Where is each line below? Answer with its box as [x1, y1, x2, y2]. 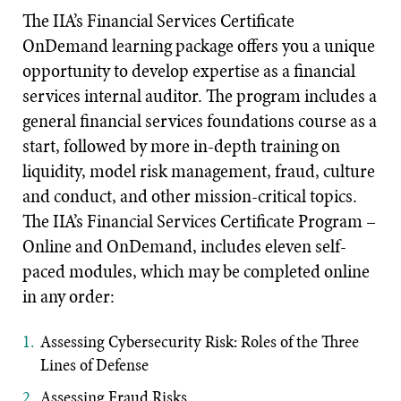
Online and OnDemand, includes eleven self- [22, 233, 346, 260]
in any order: [22, 283, 115, 310]
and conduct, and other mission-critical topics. [22, 183, 357, 209]
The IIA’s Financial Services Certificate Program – [22, 208, 376, 235]
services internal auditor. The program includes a [22, 82, 377, 109]
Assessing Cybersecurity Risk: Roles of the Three [40, 329, 359, 354]
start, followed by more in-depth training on [22, 132, 340, 159]
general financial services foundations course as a [22, 107, 377, 134]
